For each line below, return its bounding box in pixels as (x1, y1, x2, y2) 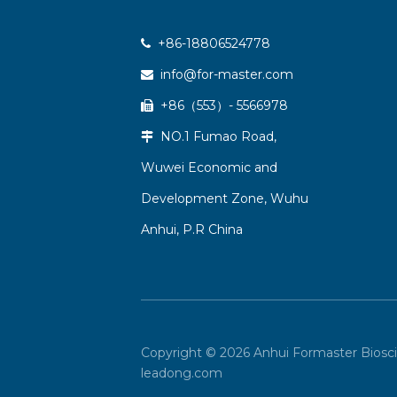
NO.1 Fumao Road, (153, 128, 277, 145)
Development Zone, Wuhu (141, 191, 309, 207)
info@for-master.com (157, 66, 294, 83)
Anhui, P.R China (141, 222, 244, 238)
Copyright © (141, 345, 221, 362)
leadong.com (141, 365, 223, 382)
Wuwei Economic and (141, 160, 278, 176)
